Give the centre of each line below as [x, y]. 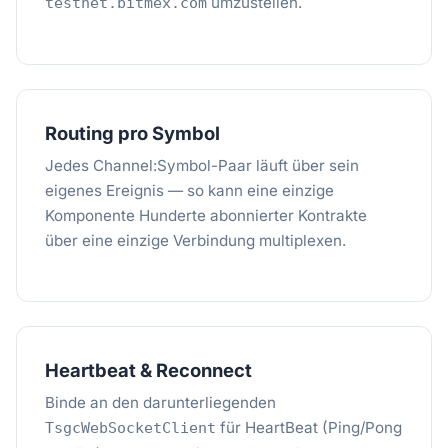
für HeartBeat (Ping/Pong [309, 427]
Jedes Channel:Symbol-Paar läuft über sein [202, 165]
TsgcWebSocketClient [130, 428]
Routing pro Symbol [132, 133]
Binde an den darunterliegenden [160, 402]
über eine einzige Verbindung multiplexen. [195, 240]
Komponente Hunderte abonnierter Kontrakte [206, 215]
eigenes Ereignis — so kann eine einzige [189, 190]
